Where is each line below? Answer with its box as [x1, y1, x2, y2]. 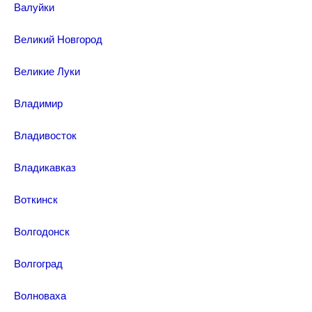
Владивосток [14, 127, 77, 142]
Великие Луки [14, 63, 80, 78]
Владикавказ [14, 159, 76, 174]
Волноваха [14, 288, 66, 302]
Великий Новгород [14, 31, 102, 46]
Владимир [14, 95, 63, 110]
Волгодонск [14, 224, 70, 238]
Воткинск [14, 192, 58, 206]
